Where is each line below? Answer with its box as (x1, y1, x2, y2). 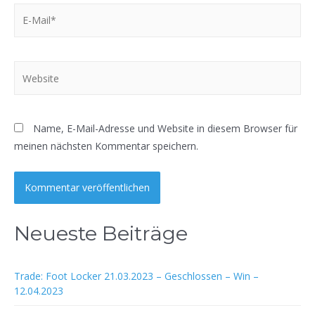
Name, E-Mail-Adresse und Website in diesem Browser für (33, 121, 297, 135)
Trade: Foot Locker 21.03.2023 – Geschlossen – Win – (14, 269, 259, 283)
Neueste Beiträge (14, 221, 188, 246)
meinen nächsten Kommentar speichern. (14, 139, 198, 153)
